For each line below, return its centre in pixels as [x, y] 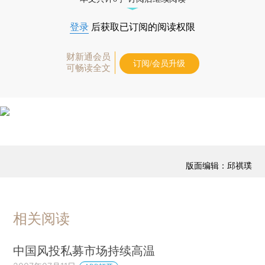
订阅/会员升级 [159, 63]
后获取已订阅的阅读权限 [142, 27]
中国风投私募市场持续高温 [84, 250]
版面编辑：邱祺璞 [219, 166]
